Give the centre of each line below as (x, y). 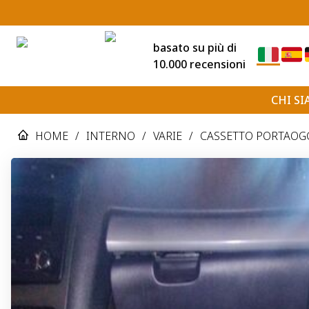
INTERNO (111, 136)
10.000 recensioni (199, 64)
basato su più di (195, 47)
